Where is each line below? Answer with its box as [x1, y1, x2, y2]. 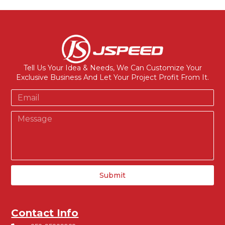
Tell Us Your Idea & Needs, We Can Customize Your [23, 63, 202, 72]
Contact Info [11, 206, 79, 219]
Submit [99, 171, 126, 180]
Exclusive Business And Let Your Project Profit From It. [16, 72, 209, 82]
